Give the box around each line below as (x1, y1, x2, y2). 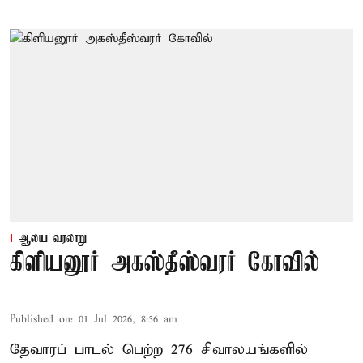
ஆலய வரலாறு (19, 232, 87, 247)
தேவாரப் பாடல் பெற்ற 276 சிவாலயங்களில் (10, 340, 308, 360)
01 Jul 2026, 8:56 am (79, 313, 177, 327)
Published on (10, 313, 70, 327)
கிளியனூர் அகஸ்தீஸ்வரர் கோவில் (10, 250, 319, 279)
